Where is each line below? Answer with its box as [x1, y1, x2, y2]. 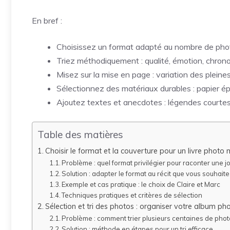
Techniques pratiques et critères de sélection [62, 191, 203, 199]
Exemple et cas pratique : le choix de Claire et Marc [62, 180, 221, 188]
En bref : [32, 15, 62, 26]
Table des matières [37, 128, 123, 141]
